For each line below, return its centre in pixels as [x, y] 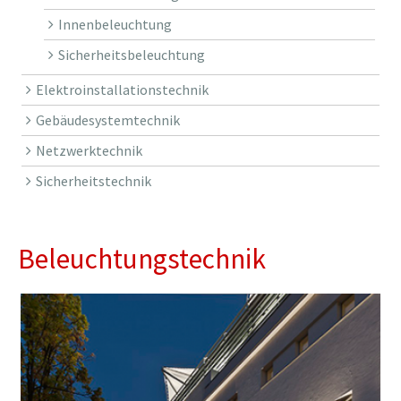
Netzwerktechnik [89, 151]
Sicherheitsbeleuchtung [131, 55]
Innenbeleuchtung [115, 25]
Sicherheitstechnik [93, 181]
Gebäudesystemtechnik [107, 120]
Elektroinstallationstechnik [122, 90]
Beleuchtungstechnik [142, 259]
